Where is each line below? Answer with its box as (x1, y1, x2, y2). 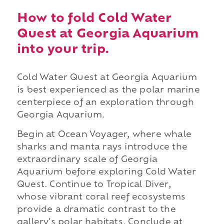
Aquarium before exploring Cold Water (16, 168, 196, 177)
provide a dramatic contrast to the (16, 206, 176, 214)
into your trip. (16, 43, 109, 56)
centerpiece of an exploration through (16, 98, 194, 107)
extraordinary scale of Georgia (16, 156, 157, 164)
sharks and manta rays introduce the (16, 143, 187, 152)
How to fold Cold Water (16, 12, 172, 25)
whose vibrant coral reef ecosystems (16, 193, 185, 202)
